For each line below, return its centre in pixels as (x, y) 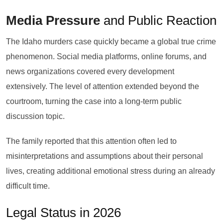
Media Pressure (53, 20)
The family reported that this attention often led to (91, 141)
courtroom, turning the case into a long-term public (94, 101)
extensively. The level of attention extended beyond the (103, 86)
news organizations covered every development (90, 71)
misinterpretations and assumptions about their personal (105, 156)
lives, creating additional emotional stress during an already (111, 171)
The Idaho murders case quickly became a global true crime (111, 42)
